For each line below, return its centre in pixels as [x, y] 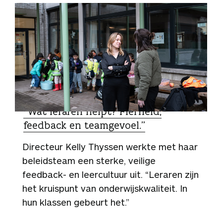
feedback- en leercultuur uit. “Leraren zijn [111, 174]
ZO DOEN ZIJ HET [54, 98]
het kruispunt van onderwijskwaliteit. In [105, 188]
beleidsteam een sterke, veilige [89, 160]
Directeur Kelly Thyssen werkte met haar [110, 146]
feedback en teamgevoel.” [84, 125]
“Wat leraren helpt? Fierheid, [92, 111]
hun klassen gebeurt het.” [77, 202]
